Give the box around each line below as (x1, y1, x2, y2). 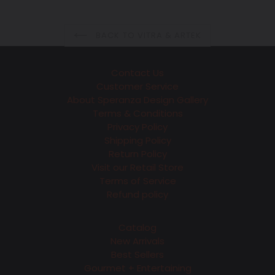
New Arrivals (110, 234, 165, 248)
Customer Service (96, 79, 179, 93)
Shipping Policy (104, 133, 171, 147)
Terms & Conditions (92, 106, 183, 120)
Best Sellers (111, 248, 164, 261)
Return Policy (108, 147, 167, 160)
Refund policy (107, 187, 168, 201)
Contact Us (111, 66, 164, 79)
